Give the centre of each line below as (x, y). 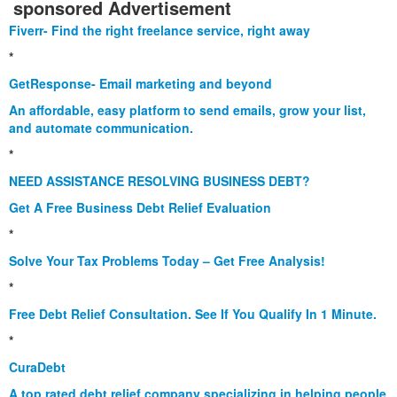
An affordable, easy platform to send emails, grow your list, (187, 109)
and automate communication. (101, 127)
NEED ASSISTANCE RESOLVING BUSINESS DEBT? (160, 180)
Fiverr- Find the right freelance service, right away (160, 30)
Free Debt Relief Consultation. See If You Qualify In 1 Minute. (193, 313)
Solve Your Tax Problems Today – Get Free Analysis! (167, 260)
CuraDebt (37, 366)
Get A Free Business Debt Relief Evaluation (140, 207)
